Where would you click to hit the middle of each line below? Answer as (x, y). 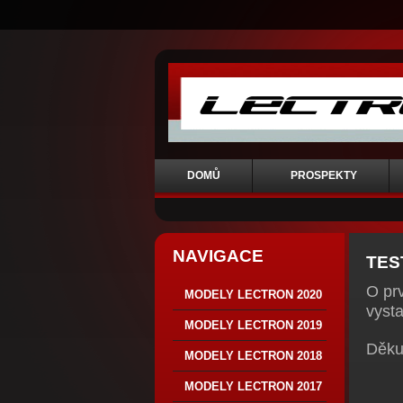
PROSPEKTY (324, 175)
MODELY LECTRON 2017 (253, 386)
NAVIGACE (218, 256)
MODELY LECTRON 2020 (253, 295)
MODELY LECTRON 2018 (253, 356)
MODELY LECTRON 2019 (253, 325)
